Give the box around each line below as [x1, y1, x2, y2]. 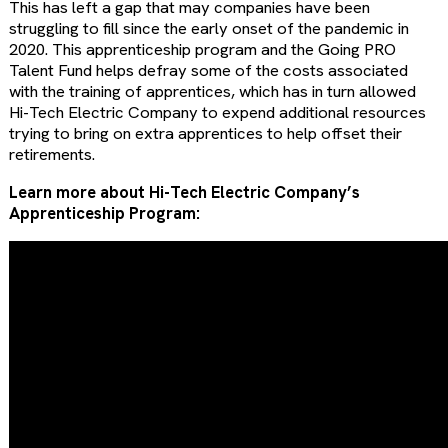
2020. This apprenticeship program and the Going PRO [8, 38, 396, 61]
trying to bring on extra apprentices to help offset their [8, 122, 402, 145]
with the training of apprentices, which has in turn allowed [8, 80, 416, 103]
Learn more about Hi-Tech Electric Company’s [8, 181, 360, 203]
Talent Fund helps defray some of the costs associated [8, 59, 408, 82]
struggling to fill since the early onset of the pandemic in [8, 17, 409, 40]
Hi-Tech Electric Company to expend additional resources [8, 101, 426, 124]
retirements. [8, 143, 95, 166]
